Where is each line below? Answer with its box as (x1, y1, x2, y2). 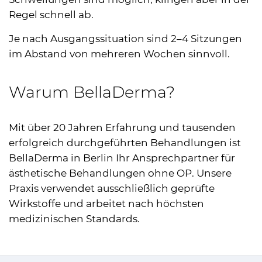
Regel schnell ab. (9, 8, 94, 20)
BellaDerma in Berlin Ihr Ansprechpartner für (9, 151, 235, 164)
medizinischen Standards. (9, 212, 140, 225)
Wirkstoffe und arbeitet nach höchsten (9, 197, 204, 209)
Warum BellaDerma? (9, 82, 175, 102)
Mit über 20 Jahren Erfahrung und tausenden (9, 121, 236, 133)
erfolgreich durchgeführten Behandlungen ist (9, 136, 241, 149)
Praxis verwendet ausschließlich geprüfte (9, 182, 215, 194)
